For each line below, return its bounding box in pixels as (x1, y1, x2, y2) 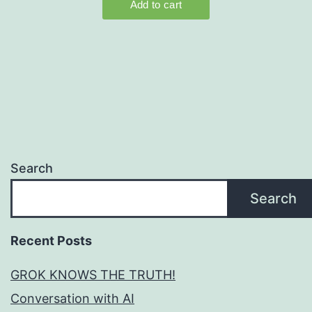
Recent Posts (10, 233, 92, 249)
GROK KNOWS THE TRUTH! (10, 267, 175, 283)
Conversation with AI (10, 291, 134, 306)
